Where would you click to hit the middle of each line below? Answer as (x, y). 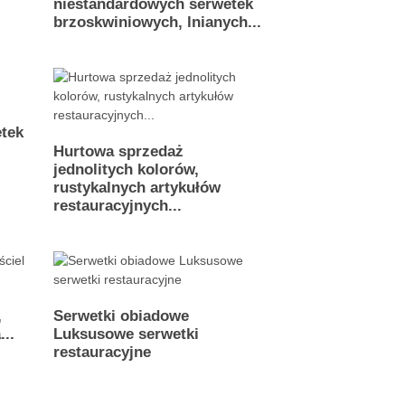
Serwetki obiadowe (121, 316)
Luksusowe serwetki (126, 334)
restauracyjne (102, 352)
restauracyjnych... (117, 206)
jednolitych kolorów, (126, 170)
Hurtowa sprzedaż (118, 151)
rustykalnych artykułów (137, 188)
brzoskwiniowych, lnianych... (157, 22)
